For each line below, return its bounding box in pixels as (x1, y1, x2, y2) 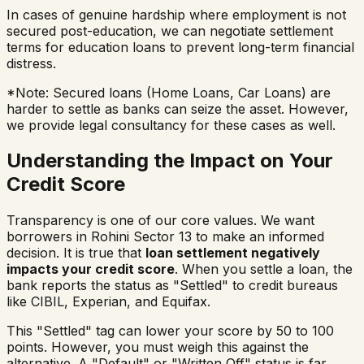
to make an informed (192, 228, 324, 245)
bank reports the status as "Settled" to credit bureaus (6, 277, 338, 294)
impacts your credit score (6, 261, 175, 278)
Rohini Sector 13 (91, 228, 192, 245)
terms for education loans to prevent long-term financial (6, 38, 354, 55)
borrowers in (6, 228, 91, 245)
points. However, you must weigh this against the (6, 339, 309, 356)
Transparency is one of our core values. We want (6, 212, 314, 229)
